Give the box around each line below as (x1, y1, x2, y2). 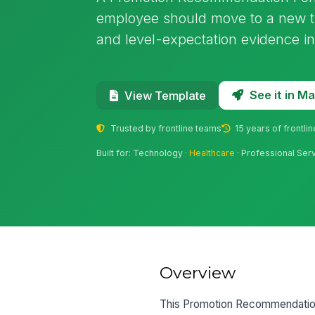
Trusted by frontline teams (108, 122, 221, 134)
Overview (160, 262, 236, 283)
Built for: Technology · (96, 148, 190, 159)
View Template (124, 88, 206, 103)
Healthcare (189, 148, 236, 159)
